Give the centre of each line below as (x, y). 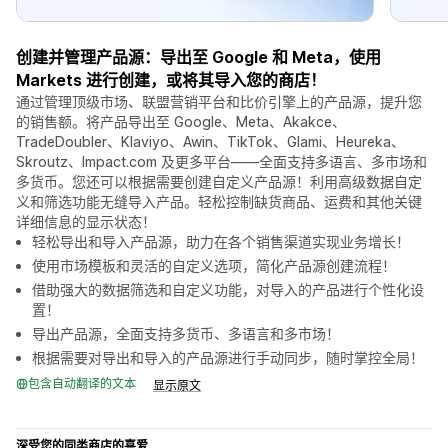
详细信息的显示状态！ (86, 222)
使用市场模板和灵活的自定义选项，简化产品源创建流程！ (214, 266)
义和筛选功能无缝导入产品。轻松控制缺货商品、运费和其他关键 (219, 202)
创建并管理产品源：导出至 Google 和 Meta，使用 (198, 57)
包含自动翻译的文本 (82, 384)
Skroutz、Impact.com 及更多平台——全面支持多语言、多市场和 (221, 162)
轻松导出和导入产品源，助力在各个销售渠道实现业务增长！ (221, 242)
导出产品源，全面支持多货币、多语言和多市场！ (186, 334)
